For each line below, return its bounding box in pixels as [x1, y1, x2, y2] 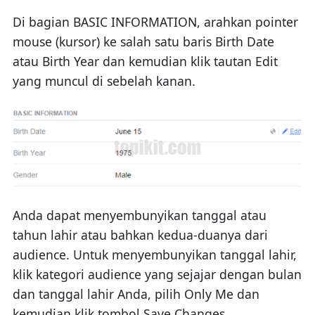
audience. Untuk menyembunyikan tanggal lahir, [12, 246, 297, 264]
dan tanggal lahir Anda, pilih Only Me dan [12, 285, 259, 303]
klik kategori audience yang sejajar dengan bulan [12, 266, 302, 283]
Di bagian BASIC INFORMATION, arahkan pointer [12, 13, 298, 30]
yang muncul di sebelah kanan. [12, 72, 195, 89]
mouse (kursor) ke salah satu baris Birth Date [12, 32, 274, 50]
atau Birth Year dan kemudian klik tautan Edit [12, 52, 278, 70]
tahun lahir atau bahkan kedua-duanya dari [12, 226, 268, 244]
